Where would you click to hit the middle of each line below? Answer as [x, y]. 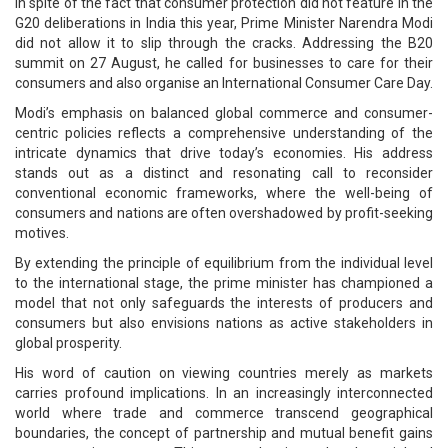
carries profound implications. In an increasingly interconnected [224, 393]
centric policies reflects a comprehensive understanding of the [224, 133]
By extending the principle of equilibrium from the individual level [224, 263]
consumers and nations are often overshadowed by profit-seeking [224, 213]
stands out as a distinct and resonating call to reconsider [224, 173]
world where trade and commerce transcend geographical [224, 413]
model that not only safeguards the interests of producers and [224, 303]
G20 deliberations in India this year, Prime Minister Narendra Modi [224, 23]
